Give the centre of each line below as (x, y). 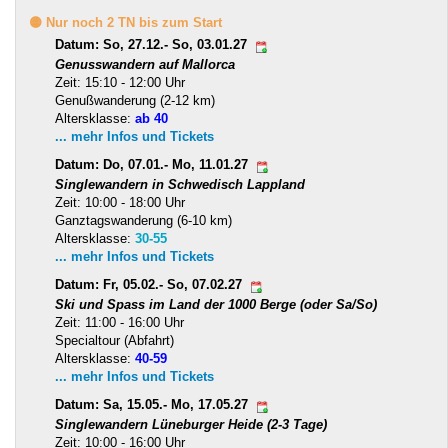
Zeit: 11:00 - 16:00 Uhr (119, 322)
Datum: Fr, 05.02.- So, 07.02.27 (150, 285)
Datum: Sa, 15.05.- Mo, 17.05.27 (153, 405)
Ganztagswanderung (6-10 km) (143, 220)
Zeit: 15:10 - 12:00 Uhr (120, 82)
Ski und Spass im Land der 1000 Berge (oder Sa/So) (216, 304)
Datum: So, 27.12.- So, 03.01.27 (153, 45)
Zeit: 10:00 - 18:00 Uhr (120, 202)
